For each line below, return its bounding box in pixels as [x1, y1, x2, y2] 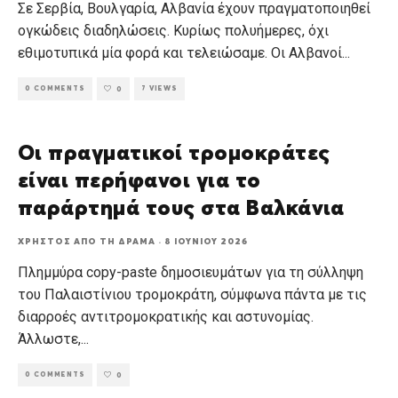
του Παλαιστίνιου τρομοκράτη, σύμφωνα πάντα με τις [18, 286, 367, 304]
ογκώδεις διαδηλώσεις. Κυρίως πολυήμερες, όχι [18, 22, 329, 40]
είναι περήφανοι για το [18, 171, 261, 193]
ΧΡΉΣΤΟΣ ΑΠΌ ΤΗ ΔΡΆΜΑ [18, 237, 155, 247]
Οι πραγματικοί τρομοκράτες [18, 143, 330, 165]
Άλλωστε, [18, 330, 81, 348]
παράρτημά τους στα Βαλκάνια [18, 198, 345, 220]
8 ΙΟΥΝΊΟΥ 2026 [164, 237, 248, 247]
